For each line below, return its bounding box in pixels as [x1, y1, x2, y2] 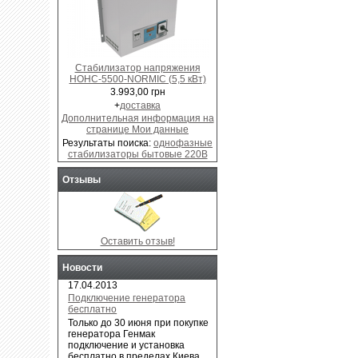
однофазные [153, 137, 213, 149]
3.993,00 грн [109, 86, 165, 98]
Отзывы [62, 174, 101, 185]
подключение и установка [68, 339, 185, 351]
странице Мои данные [86, 124, 189, 136]
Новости [62, 261, 102, 273]
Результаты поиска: [62, 137, 153, 149]
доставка [120, 99, 161, 111]
